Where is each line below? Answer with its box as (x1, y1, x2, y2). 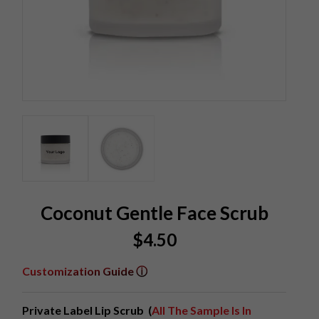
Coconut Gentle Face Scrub (40, 201, 268, 224)
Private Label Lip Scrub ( (21, 303, 152, 317)
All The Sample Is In (151, 303, 251, 317)
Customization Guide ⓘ (21, 263, 147, 278)
